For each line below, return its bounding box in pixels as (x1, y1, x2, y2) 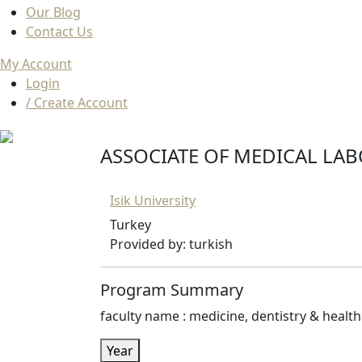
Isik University (110, 192, 196, 210)
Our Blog (26, 3, 81, 22)
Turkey (110, 216, 151, 234)
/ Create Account (26, 94, 128, 112)
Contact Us (26, 23, 93, 41)
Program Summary (100, 279, 243, 301)
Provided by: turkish (110, 235, 233, 254)
